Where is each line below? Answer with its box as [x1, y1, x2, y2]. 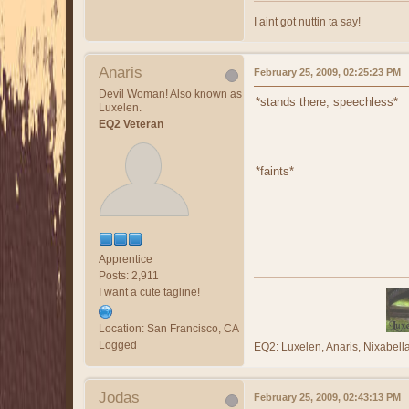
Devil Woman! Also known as [99, 87, 242, 100]
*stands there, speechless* [256, 94, 398, 109]
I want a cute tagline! [99, 285, 200, 299]
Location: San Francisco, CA [99, 321, 239, 335]
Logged [99, 338, 137, 351]
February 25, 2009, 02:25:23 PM [254, 66, 401, 78]
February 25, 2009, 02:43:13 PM [254, 391, 401, 403]
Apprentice [99, 252, 152, 266]
